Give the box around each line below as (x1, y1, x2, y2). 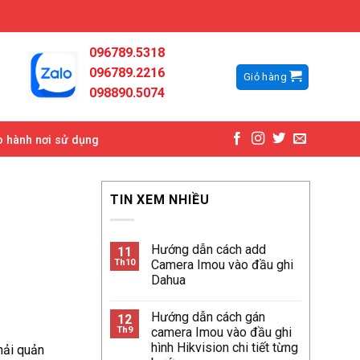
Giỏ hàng (243, 70, 288, 83)
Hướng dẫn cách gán (151, 309, 265, 325)
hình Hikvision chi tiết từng (151, 339, 298, 355)
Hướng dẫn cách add (151, 241, 266, 257)
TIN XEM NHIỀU (110, 192, 210, 207)
